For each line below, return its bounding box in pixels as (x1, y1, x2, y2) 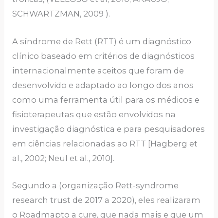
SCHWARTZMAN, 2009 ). (12, 9, 110, 19)
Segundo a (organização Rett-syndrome (12, 180, 179, 190)
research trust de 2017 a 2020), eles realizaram (12, 195, 201, 205)
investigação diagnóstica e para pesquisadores (12, 124, 205, 134)
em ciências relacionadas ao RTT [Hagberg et (12, 138, 198, 148)
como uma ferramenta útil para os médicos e (12, 94, 200, 105)
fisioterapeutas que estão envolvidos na (12, 109, 176, 119)
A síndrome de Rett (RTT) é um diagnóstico (12, 36, 192, 46)
